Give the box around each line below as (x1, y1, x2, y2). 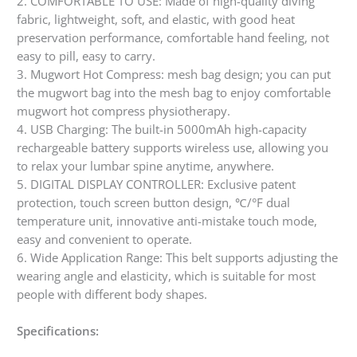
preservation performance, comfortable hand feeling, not (17, 29, 329, 46)
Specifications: (17, 323, 99, 339)
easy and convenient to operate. (17, 231, 192, 248)
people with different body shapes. (17, 286, 207, 303)
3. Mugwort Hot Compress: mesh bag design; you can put (17, 66, 331, 83)
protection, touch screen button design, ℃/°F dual (17, 194, 290, 211)
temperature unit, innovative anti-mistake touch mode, (17, 213, 317, 229)
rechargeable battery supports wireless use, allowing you (17, 139, 328, 156)
